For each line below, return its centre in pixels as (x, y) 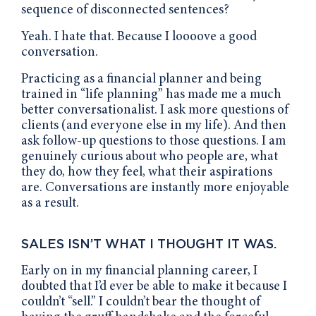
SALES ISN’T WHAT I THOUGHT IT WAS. (149, 243)
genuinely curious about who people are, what (150, 157)
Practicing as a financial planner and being (141, 79)
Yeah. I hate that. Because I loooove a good (139, 37)
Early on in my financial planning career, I (139, 271)
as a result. (50, 203)
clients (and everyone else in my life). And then (154, 126)
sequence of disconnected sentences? (125, 10)
